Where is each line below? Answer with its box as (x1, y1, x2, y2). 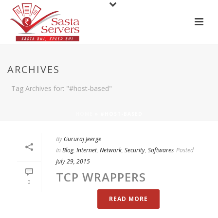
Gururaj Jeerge (64, 135, 101, 143)
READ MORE (109, 195, 148, 203)
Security (125, 146, 145, 154)
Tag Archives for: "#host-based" (11, 84, 112, 93)
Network (100, 146, 122, 154)
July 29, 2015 (56, 157, 90, 165)
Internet (76, 146, 97, 154)
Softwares (148, 146, 174, 154)
